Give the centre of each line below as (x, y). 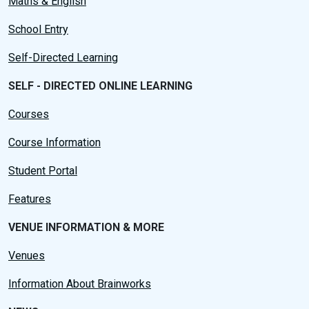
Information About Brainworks (80, 284)
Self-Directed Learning (63, 58)
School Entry (38, 29)
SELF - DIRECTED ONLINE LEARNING (100, 86)
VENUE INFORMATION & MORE (86, 227)
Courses (29, 114)
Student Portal (43, 171)
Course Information (54, 142)
